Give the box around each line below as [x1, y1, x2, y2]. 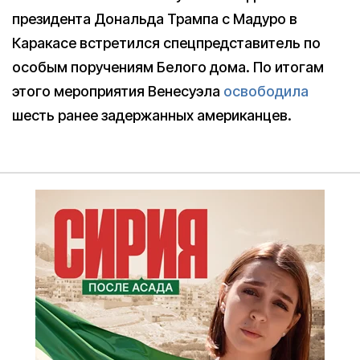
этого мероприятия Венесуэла [12, 83, 223, 100]
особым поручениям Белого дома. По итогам [12, 59, 324, 76]
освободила [223, 83, 309, 100]
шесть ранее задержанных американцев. [12, 107, 292, 125]
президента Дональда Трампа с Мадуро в [12, 10, 297, 28]
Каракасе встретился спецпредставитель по [12, 35, 321, 52]
